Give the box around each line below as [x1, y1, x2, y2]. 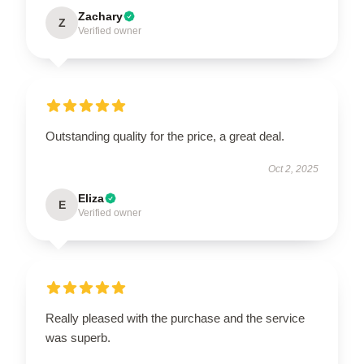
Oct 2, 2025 [268, 162, 318, 175]
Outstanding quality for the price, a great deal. [45, 128, 284, 143]
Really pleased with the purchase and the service [45, 310, 305, 325]
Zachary [78, 9, 123, 23]
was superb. [45, 330, 110, 344]
